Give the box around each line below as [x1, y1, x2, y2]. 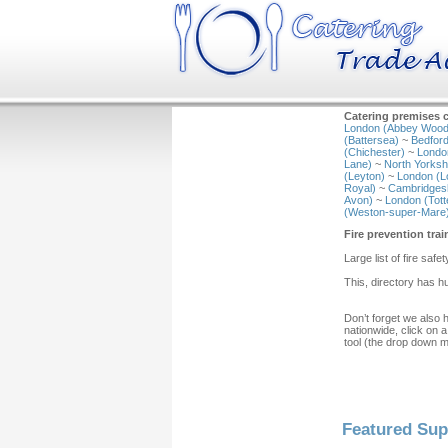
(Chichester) [344, 146, 405, 158]
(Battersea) [344, 134, 399, 146]
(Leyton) [344, 170, 385, 182]
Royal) [344, 182, 376, 194]
